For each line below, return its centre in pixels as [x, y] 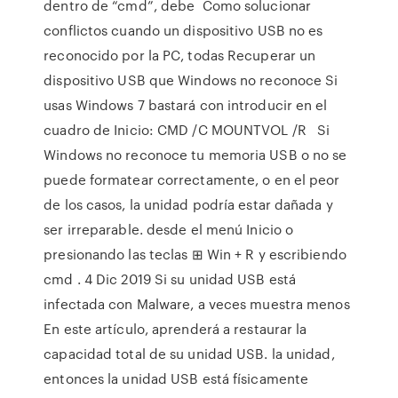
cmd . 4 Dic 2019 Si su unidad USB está [170, 279]
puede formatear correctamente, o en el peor [192, 179]
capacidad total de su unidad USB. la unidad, [189, 354]
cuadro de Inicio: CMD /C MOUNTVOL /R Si [187, 130]
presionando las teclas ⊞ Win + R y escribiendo [195, 254]
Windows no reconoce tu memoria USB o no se [195, 155]
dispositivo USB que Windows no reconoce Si [191, 80]
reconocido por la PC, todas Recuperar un [180, 55]
